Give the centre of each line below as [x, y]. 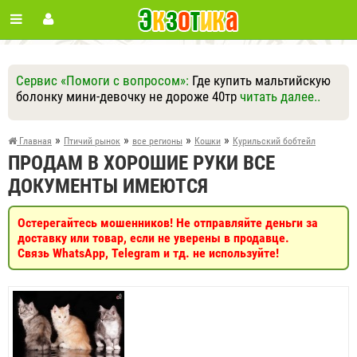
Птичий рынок [92, 141]
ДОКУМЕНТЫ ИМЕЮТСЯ [108, 186]
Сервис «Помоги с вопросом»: [104, 80]
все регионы [157, 141]
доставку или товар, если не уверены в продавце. [153, 238]
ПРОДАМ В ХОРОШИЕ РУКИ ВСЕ [141, 163]
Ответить [86, 121]
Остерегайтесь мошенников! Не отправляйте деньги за [168, 223]
